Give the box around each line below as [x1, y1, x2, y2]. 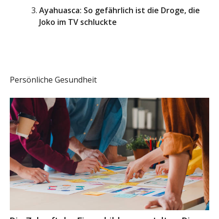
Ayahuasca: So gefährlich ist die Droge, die [39, 5, 200, 16]
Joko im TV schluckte [39, 17, 117, 28]
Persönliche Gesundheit [10, 74, 97, 86]
